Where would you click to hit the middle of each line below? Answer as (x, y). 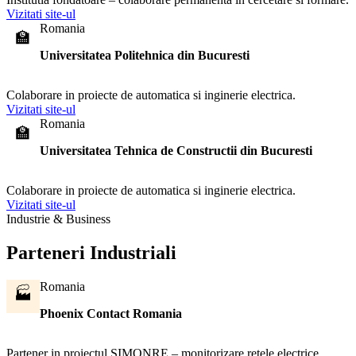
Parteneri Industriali (91, 252)
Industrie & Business (58, 219)
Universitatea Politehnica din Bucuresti (145, 55)
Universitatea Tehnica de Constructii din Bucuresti (176, 150)
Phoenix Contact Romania (111, 313)
